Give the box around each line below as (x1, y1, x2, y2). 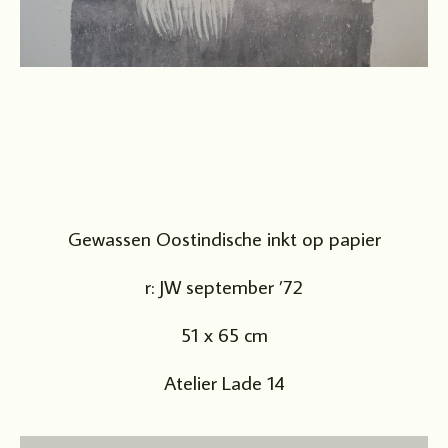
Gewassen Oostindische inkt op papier (67, 225, 381, 251)
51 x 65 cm (180, 321, 268, 347)
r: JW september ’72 (145, 273, 303, 299)
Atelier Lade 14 (163, 369, 285, 395)
